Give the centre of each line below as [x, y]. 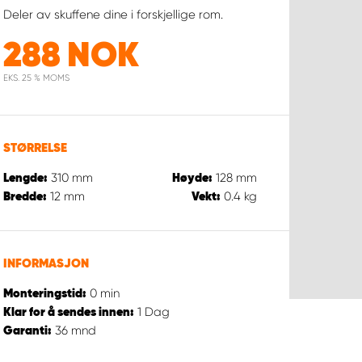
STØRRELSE [35, 148]
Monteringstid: [44, 293]
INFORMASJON [46, 263]
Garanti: [27, 330]
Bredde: [25, 196]
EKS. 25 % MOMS [36, 78]
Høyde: [192, 178]
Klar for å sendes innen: [68, 312]
